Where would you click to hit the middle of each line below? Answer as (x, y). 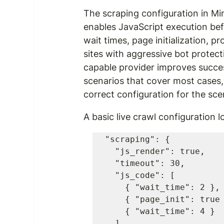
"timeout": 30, (110, 163)
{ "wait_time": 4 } (115, 211)
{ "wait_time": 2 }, (115, 187)
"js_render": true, (110, 151)
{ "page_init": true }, (115, 199)
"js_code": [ (110, 175)
